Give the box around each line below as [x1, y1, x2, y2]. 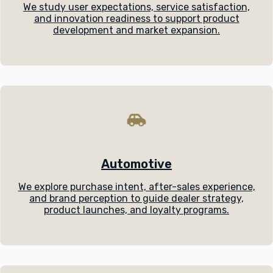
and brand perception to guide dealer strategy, [29, 192, 244, 204]
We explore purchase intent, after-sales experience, [18, 180, 255, 193]
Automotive [101, 156, 172, 171]
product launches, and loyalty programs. [44, 204, 229, 216]
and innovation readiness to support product [34, 12, 239, 24]
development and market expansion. [53, 24, 220, 36]
